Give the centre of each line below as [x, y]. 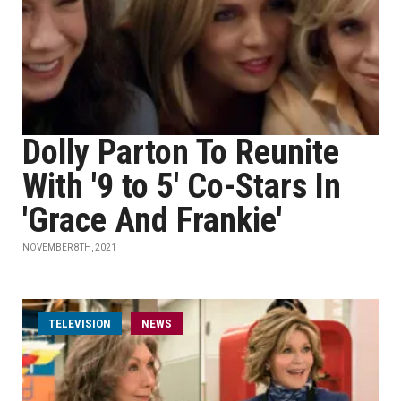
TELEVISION [80, 324]
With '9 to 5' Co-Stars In [182, 186]
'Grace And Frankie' [152, 220]
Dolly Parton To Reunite [181, 152]
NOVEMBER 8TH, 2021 [69, 247]
